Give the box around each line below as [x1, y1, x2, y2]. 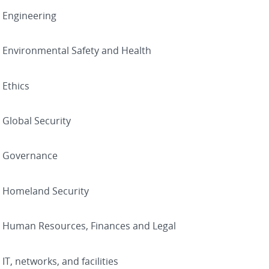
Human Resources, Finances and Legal [2, 219, 176, 233]
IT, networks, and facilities [2, 254, 118, 268]
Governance [2, 149, 58, 163]
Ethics [2, 79, 29, 92]
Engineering [2, 8, 56, 22]
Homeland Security [2, 184, 89, 198]
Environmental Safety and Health [2, 44, 151, 58]
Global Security [2, 114, 71, 128]
